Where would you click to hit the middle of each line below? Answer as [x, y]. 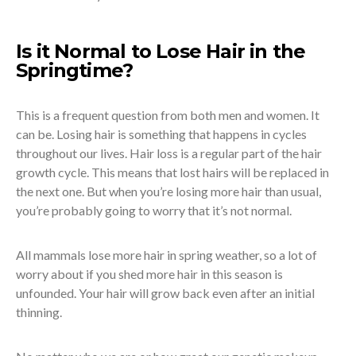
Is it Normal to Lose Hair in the [161, 52]
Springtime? [75, 71]
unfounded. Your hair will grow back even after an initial [165, 293]
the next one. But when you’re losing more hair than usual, [168, 192]
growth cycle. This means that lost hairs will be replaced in [172, 172]
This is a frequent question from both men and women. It [168, 115]
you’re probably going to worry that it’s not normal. [154, 211]
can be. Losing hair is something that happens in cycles [161, 134]
